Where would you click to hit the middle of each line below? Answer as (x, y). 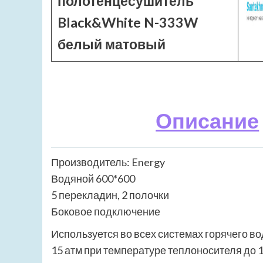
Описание (208, 120)
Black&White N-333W (128, 22)
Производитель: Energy (108, 162)
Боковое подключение (106, 212)
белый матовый (112, 44)
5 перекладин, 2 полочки (110, 195)
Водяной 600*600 (93, 179)
